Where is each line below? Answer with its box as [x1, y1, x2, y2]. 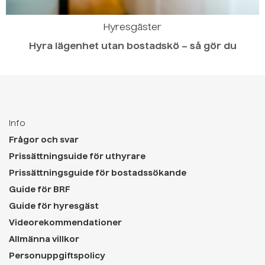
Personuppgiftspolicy [9, 252, 105, 261]
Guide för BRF [9, 186, 70, 195]
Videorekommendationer [9, 219, 122, 228]
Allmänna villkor [9, 235, 79, 244]
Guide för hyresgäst [9, 202, 99, 211]
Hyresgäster [104, 23, 161, 33]
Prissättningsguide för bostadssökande [9, 169, 186, 178]
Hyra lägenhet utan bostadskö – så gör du [28, 42, 237, 52]
